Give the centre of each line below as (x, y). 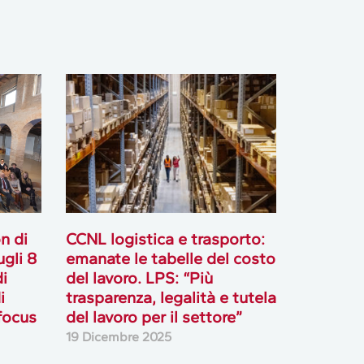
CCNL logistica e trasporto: (165, 239)
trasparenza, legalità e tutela (171, 298)
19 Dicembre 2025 (118, 337)
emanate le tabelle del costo (170, 259)
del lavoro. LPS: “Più (139, 278)
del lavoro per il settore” (156, 317)
